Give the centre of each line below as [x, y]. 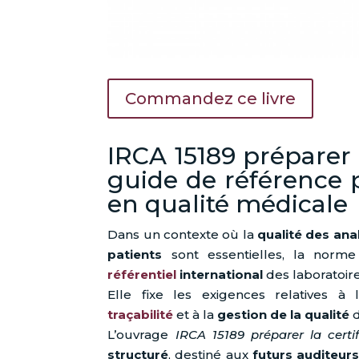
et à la [196, 315]
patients [135, 255]
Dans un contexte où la [182, 235]
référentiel [142, 275]
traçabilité [141, 315]
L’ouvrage [141, 335]
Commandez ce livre [211, 99]
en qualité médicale [228, 204]
